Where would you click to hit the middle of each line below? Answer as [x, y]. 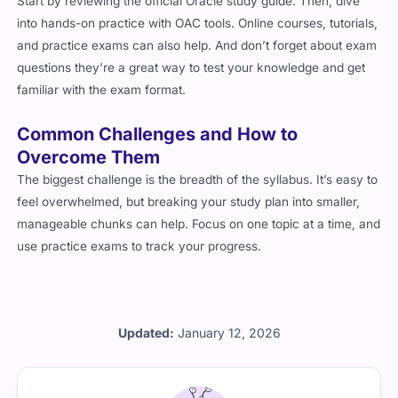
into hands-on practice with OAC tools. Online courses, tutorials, [198, 23]
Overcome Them [89, 157]
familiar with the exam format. [102, 89]
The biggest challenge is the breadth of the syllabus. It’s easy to [198, 179]
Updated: [146, 332]
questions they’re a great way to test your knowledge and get [191, 67]
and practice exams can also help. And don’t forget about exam [197, 45]
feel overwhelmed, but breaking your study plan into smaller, [189, 201]
